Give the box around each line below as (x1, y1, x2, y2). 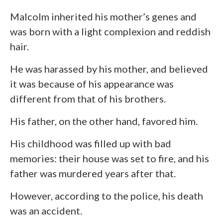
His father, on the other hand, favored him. (10, 114, 198, 127)
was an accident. (10, 204, 82, 217)
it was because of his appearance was (10, 77, 174, 90)
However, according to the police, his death (10, 189, 203, 202)
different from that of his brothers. (10, 92, 166, 105)
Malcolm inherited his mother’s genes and (10, 10, 197, 22)
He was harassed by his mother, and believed (10, 62, 208, 75)
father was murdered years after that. (10, 167, 176, 179)
